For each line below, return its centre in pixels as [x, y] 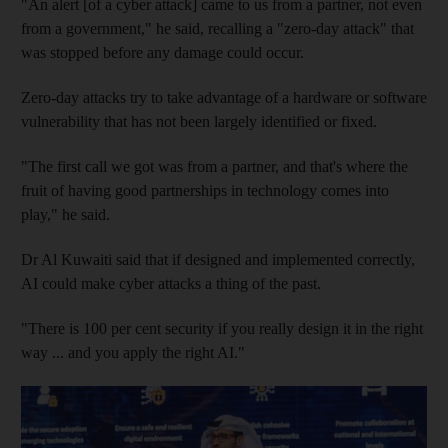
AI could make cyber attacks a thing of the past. [171, 284]
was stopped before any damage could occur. [162, 53]
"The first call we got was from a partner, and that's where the [214, 167]
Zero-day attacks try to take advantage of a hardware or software [224, 98]
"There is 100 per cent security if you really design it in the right [222, 329]
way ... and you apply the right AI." [133, 353]
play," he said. [65, 215]
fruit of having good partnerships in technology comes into [205, 191]
